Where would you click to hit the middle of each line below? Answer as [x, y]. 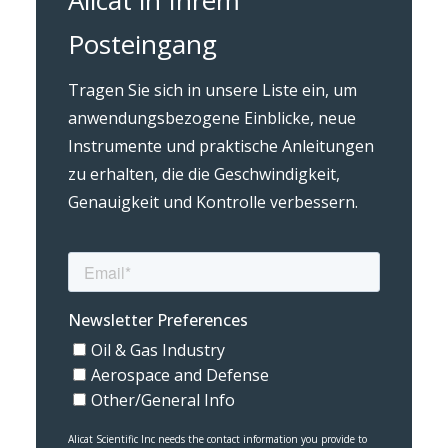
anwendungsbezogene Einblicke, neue [211, 117]
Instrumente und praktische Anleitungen [220, 145]
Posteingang [142, 43]
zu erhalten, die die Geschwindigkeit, [203, 173]
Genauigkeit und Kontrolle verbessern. [212, 201]
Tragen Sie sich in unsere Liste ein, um [212, 89]
